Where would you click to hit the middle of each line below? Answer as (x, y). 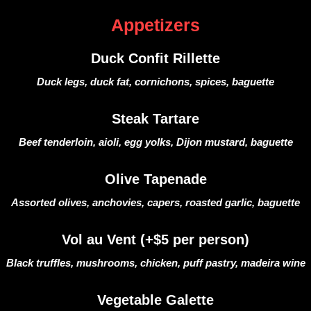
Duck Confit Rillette (155, 58)
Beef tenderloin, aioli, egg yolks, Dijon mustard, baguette (155, 142)
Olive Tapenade (155, 179)
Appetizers (155, 25)
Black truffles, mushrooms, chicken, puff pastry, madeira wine (155, 263)
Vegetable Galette (155, 300)
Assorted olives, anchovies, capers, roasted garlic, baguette (155, 202)
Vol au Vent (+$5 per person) (155, 239)
